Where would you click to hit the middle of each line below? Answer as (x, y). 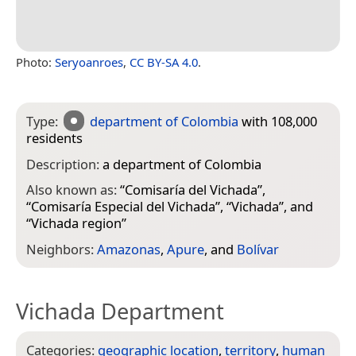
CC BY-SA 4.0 (164, 62)
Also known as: (73, 190)
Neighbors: (62, 249)
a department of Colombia (182, 164)
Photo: (35, 62)
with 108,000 (278, 121)
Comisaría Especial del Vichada (123, 207)
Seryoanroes (89, 62)
